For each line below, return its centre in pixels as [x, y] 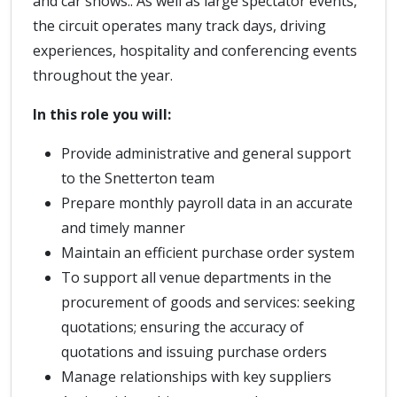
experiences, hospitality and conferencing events [195, 51]
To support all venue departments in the [196, 277]
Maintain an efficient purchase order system [208, 253]
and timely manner [123, 228]
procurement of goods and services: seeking [208, 302]
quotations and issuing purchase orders [194, 352]
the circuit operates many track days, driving [179, 26]
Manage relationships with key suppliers [196, 377]
